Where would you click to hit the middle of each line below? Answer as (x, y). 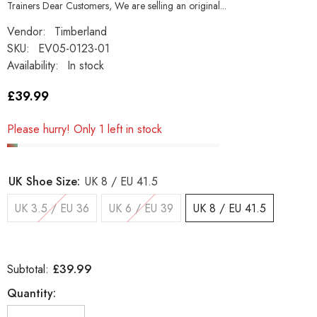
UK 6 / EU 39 (141, 209)
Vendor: (27, 32)
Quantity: (31, 294)
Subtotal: (30, 270)
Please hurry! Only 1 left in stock (85, 129)
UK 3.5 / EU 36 (52, 209)
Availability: (33, 66)
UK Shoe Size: (46, 182)
